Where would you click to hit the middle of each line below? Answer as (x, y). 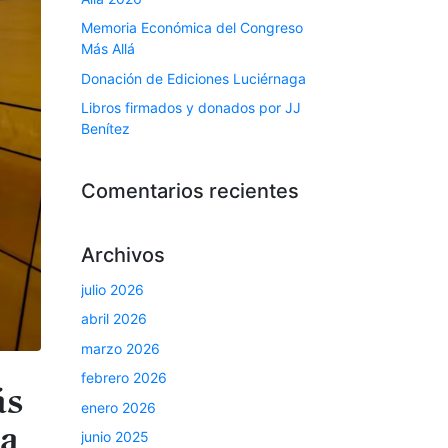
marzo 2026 (120, 348)
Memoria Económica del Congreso (192, 28)
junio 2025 (115, 436)
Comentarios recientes (190, 190)
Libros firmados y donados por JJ (191, 107)
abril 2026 (114, 319)
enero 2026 (118, 407)
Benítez (105, 128)
